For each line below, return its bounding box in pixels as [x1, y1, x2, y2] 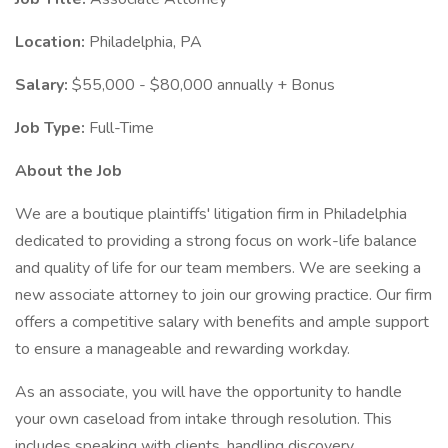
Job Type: [15, 117, 89, 139]
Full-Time [89, 117, 154, 139]
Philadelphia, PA [89, 31, 202, 53]
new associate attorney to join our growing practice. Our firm [15, 284, 432, 306]
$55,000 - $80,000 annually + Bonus [72, 74, 335, 96]
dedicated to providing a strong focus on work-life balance [15, 230, 417, 252]
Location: [15, 31, 89, 53]
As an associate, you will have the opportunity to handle [15, 381, 402, 403]
